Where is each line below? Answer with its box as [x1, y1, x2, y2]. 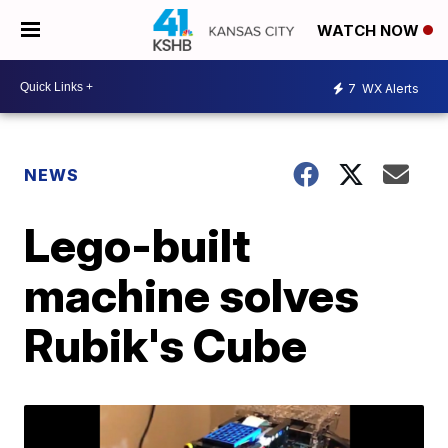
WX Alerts [359, 80, 419, 96]
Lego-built [24, 217, 251, 273]
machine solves [24, 267, 360, 323]
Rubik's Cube [24, 317, 308, 373]
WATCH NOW [317, 21, 423, 41]
